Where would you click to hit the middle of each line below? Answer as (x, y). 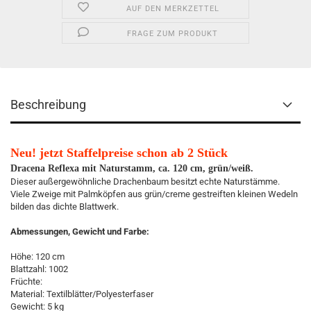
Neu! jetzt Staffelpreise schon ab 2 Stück (119, 153)
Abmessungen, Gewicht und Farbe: (80, 232)
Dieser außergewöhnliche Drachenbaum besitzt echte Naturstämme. (145, 182)
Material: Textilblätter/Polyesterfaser (82, 294)
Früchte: (26, 281)
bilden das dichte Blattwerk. (65, 207)
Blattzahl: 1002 (39, 269)
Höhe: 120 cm (37, 257)
